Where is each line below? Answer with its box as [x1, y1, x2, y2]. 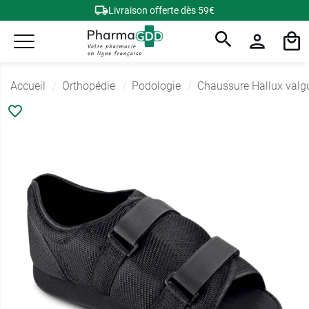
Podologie [132, 79, 181, 92]
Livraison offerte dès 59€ [108, 5, 215, 16]
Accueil [10, 79, 46, 92]
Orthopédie [62, 79, 115, 92]
